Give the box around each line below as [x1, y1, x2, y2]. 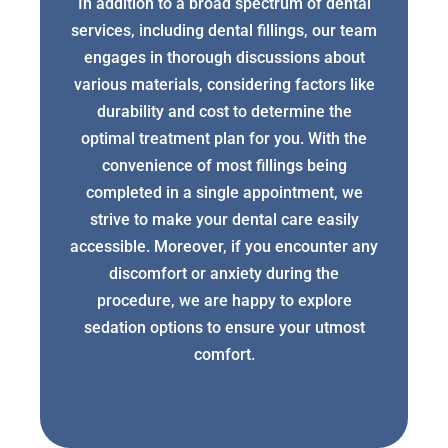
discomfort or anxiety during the [109, 264, 339, 284]
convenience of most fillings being [101, 156, 347, 176]
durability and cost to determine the [96, 102, 352, 122]
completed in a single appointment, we [85, 183, 363, 203]
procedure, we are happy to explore [96, 291, 352, 311]
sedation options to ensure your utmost [83, 318, 365, 338]
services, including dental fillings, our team [71, 21, 377, 41]
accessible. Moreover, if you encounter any [70, 237, 378, 257]
